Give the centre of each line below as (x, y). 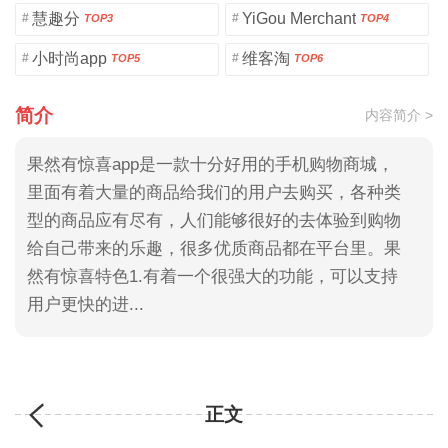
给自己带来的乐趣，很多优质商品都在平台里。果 (213, 249)
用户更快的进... (85, 305)
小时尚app (69, 59)
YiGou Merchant (298, 19)
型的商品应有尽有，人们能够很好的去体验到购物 (213, 221)
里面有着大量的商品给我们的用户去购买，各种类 (213, 193)
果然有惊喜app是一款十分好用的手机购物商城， (210, 165)
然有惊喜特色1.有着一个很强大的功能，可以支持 (212, 277)
